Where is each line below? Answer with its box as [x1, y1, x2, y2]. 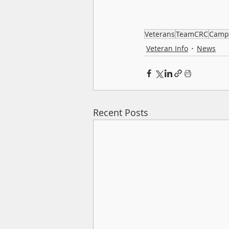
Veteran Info [146, 43, 188, 53]
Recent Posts [93, 106, 148, 119]
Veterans [145, 29, 175, 39]
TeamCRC [176, 29, 208, 39]
